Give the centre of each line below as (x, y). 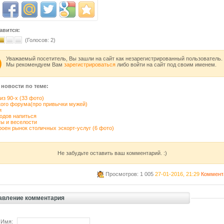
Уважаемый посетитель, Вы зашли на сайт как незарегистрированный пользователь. (114, 58)
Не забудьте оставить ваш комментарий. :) (112, 153)
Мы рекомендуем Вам (35, 64)
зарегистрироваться (90, 64)
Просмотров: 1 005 (129, 174)
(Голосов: (38, 40)
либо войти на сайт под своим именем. (166, 64)
